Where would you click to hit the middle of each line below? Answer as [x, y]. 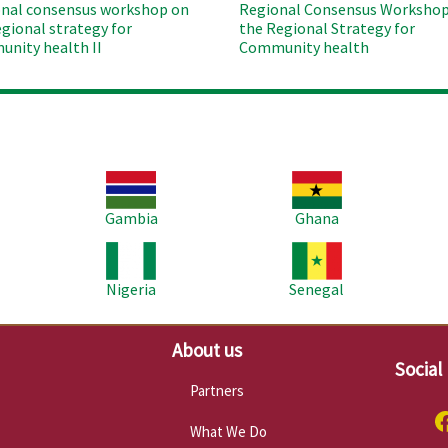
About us [206, 349]
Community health [304, 47]
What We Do [228, 431]
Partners [216, 390]
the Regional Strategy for [327, 28]
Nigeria [131, 288]
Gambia [131, 217]
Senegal [317, 288]
